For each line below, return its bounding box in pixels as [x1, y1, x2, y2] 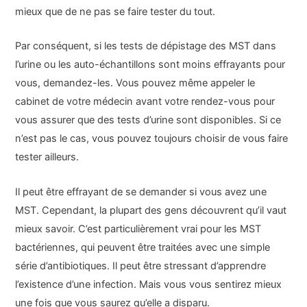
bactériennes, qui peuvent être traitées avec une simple [15, 241, 271, 254]
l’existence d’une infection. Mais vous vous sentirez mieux [15, 278, 282, 291]
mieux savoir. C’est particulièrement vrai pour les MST [15, 222, 262, 235]
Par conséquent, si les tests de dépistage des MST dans [15, 40, 277, 53]
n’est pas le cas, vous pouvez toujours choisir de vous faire [15, 132, 288, 145]
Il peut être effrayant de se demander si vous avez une [15, 185, 267, 198]
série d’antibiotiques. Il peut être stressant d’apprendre [15, 259, 267, 272]
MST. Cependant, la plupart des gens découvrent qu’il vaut [15, 204, 287, 217]
